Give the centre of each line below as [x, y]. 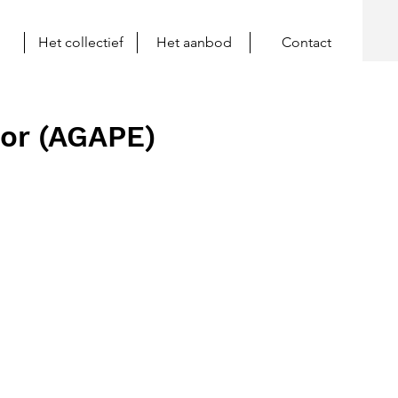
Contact [306, 42]
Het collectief [81, 42]
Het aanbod [194, 42]
